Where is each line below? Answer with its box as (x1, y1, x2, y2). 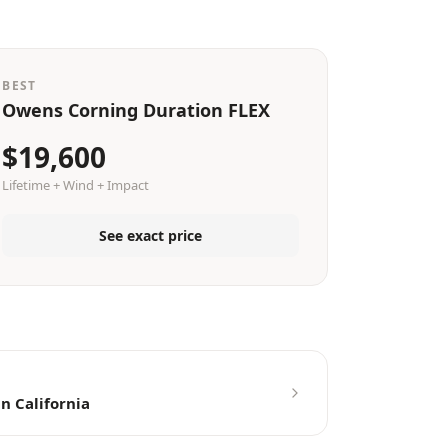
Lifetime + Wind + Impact (2, 176, 150, 194)
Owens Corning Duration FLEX (2, 98, 271, 122)
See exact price (99, 226, 203, 245)
